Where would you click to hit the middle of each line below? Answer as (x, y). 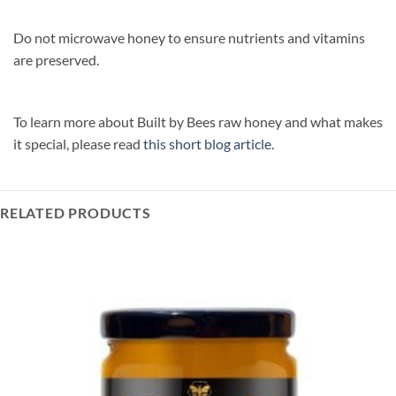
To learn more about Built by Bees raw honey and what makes (198, 121)
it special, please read (78, 143)
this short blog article (207, 143)
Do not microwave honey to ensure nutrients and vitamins (189, 37)
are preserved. (56, 59)
